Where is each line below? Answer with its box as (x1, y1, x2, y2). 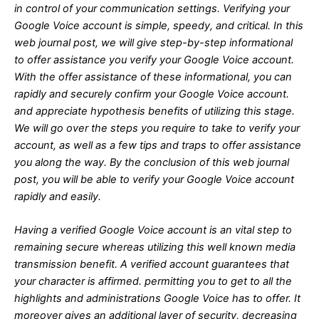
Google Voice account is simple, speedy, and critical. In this (14, 19, 303, 33)
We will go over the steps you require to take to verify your (14, 122, 300, 135)
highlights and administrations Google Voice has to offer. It (14, 292, 300, 305)
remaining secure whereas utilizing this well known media (14, 241, 296, 254)
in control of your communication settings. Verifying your (14, 2, 290, 16)
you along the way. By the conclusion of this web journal (14, 156, 289, 169)
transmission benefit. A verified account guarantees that (14, 258, 289, 271)
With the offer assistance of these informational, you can (14, 70, 292, 84)
